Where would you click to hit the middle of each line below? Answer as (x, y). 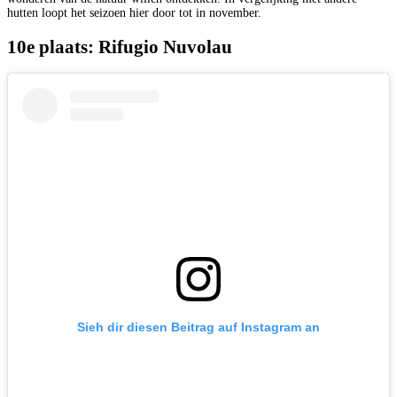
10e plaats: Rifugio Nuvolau (120, 47)
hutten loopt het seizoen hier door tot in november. (134, 13)
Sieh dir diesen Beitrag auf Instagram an (198, 327)
